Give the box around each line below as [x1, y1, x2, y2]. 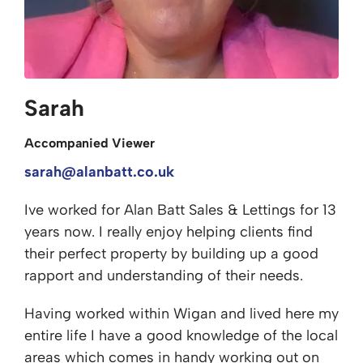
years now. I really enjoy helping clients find [24, 223, 313, 241]
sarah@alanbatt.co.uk [24, 163, 174, 181]
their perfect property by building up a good [24, 245, 318, 263]
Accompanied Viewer [24, 135, 155, 151]
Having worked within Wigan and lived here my [24, 305, 339, 322]
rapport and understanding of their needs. [24, 267, 303, 284]
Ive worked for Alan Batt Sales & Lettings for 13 [24, 201, 336, 219]
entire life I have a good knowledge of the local [24, 327, 338, 344]
